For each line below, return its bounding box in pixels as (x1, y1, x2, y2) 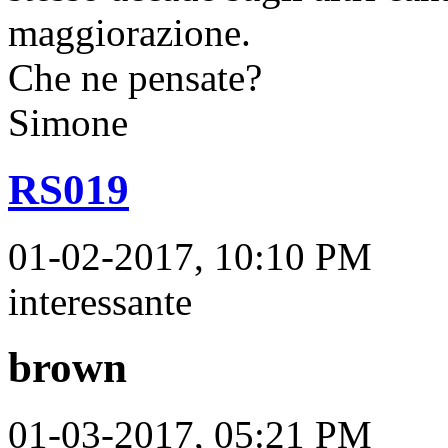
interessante (8, 279, 192, 323)
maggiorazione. (8, 10, 251, 54)
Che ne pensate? (8, 55, 262, 99)
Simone (8, 100, 128, 144)
